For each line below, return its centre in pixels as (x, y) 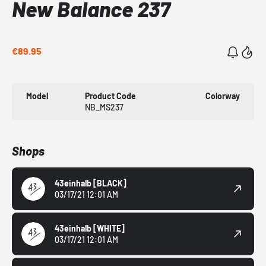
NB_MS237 (104, 107)
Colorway (222, 96)
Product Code (111, 96)
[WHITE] (109, 229)
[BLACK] (110, 183)
